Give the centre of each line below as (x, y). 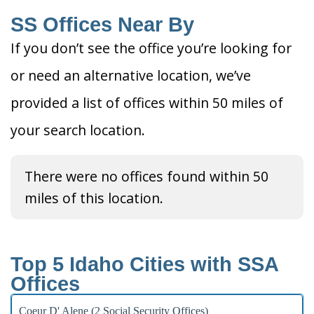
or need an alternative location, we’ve (131, 76)
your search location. (78, 130)
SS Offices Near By (102, 25)
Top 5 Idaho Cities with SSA (144, 265)
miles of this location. (94, 198)
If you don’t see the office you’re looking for (151, 48)
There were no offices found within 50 (146, 177)
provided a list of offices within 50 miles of (147, 103)
